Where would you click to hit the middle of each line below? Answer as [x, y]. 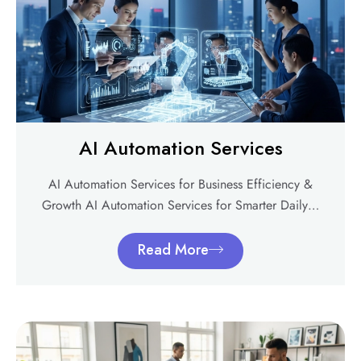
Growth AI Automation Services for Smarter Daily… [180, 205]
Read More [173, 250]
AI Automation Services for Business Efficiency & [180, 185]
